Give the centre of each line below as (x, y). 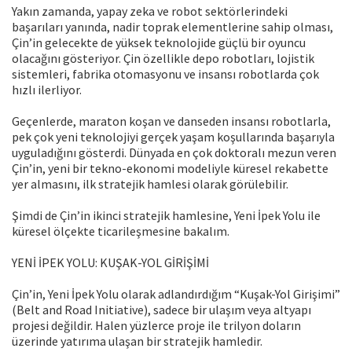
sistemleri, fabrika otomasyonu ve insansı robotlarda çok (165, 74)
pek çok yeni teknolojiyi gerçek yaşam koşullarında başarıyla (173, 137)
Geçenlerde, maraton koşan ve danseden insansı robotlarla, (171, 121)
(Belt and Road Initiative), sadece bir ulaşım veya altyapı (161, 310)
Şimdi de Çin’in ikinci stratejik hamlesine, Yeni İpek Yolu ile (166, 216)
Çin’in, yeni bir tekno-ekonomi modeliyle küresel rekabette (170, 169)
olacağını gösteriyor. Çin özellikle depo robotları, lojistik (163, 59)
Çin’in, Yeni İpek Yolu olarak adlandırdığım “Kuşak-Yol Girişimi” (176, 294)
